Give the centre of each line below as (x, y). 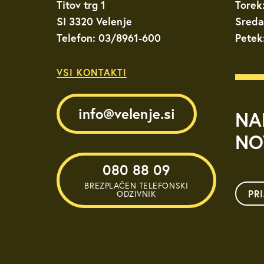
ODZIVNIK (136, 194)
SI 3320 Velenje (94, 21)
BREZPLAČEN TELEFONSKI (136, 186)
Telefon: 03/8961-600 (109, 38)
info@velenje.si (127, 114)
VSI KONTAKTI (92, 72)
